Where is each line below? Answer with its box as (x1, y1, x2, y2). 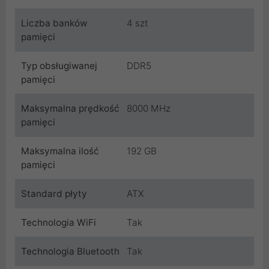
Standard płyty (21, 187, 87, 199)
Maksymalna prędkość (21, 102, 119, 114)
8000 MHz (127, 102, 171, 114)
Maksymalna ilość (21, 145, 99, 157)
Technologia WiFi (21, 216, 96, 228)
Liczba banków (21, 17, 87, 29)
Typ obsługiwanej (21, 59, 97, 71)
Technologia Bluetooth (21, 245, 119, 257)
